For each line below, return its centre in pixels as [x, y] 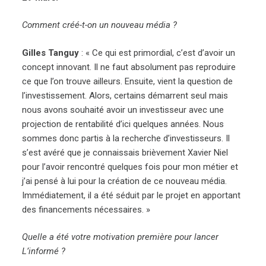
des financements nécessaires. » [86, 209]
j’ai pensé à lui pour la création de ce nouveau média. [125, 181]
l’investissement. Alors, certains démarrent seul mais [125, 95]
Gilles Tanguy [51, 53]
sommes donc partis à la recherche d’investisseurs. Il [126, 138]
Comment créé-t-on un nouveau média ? [100, 25]
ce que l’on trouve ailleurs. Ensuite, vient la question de [128, 81]
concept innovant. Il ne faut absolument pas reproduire [129, 67]
